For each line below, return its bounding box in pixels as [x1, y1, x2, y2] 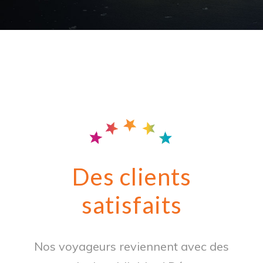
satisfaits [81, 190, 182, 219]
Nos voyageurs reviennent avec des [34, 238, 229, 254]
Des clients [72, 162, 191, 191]
